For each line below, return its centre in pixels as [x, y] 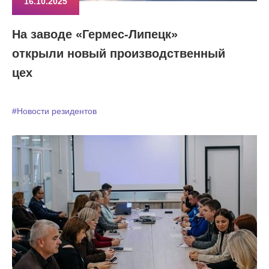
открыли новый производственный [119, 53]
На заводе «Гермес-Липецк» [95, 34]
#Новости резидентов [54, 111]
